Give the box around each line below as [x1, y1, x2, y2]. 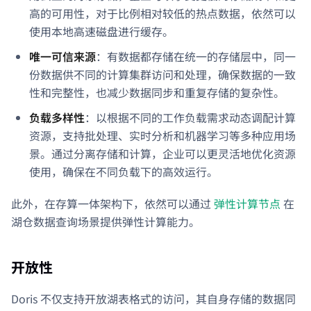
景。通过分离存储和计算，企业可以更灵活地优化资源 [29, 145, 296, 162]
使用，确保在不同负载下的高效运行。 [29, 163, 218, 180]
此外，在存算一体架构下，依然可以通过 [11, 195, 214, 212]
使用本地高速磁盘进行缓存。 [29, 23, 174, 40]
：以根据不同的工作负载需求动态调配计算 [85, 109, 296, 126]
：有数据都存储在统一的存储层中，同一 [96, 48, 296, 65]
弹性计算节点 [214, 195, 280, 212]
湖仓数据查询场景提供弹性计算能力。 [11, 213, 200, 230]
